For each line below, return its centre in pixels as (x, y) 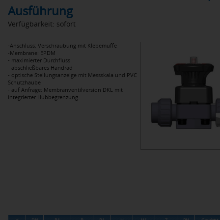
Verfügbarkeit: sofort (42, 24)
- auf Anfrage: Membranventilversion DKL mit (65, 90)
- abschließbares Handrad (40, 68)
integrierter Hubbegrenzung (43, 97)
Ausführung (40, 11)
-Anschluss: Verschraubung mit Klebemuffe (62, 45)
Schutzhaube (24, 82)
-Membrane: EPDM (32, 53)
